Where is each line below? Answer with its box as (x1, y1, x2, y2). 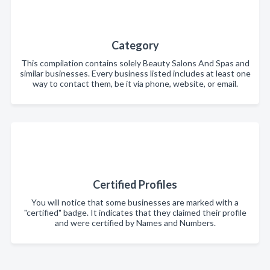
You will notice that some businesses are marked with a (31, 196, 239, 207)
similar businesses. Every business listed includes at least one (19, 67, 251, 78)
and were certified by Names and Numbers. (54, 217, 216, 228)
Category (111, 38, 159, 52)
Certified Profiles (93, 177, 177, 191)
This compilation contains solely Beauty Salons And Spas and (20, 57, 250, 68)
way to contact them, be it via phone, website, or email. (32, 78, 238, 89)
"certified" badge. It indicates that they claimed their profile (24, 207, 246, 218)
